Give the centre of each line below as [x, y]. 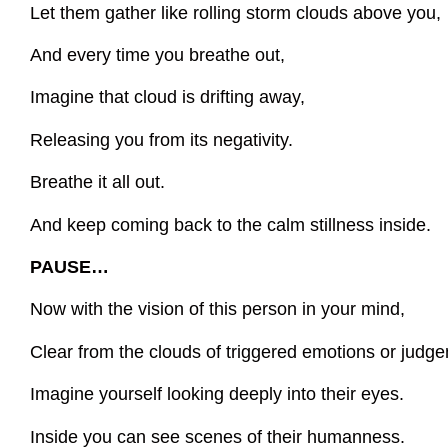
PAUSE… [69, 266]
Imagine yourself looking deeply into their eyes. [217, 394]
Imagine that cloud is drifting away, [167, 97]
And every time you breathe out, [157, 55]
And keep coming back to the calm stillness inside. [230, 224]
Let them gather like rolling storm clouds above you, [235, 12]
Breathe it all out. [97, 182]
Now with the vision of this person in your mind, [217, 309]
